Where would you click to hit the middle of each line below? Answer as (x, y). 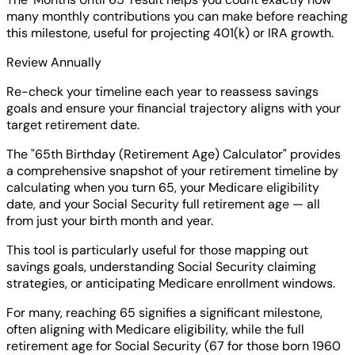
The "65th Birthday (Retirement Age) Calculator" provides (174, 155)
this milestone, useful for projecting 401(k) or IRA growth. (170, 33)
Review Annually (54, 63)
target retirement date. (73, 125)
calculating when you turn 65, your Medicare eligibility (163, 188)
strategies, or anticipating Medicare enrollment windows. (171, 284)
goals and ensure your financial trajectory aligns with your (174, 109)
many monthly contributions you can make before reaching (177, 17)
